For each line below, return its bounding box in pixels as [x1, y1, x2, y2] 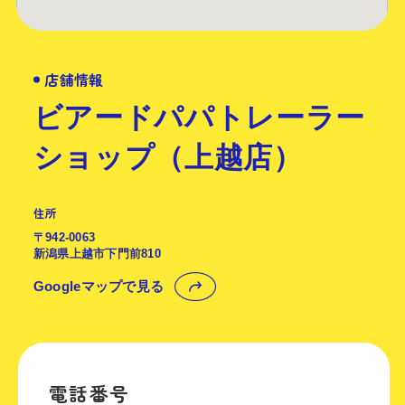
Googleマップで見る [33, 279, 165, 295]
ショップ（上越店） [33, 140, 303, 174]
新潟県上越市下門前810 [33, 247, 161, 260]
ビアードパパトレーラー [33, 100, 365, 134]
